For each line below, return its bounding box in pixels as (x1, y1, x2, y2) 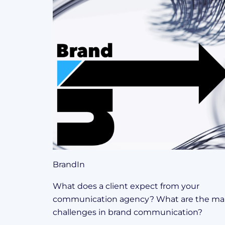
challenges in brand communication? (53, 207, 202, 217)
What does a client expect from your (53, 181, 199, 191)
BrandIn (53, 160, 85, 170)
